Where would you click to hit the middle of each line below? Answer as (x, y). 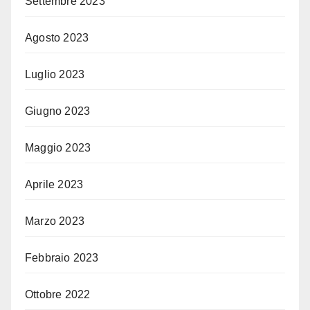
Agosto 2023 (57, 38)
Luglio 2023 (55, 75)
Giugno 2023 (58, 111)
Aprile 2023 (54, 185)
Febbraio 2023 (62, 258)
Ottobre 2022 (58, 295)
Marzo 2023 (55, 221)
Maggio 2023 (58, 148)
